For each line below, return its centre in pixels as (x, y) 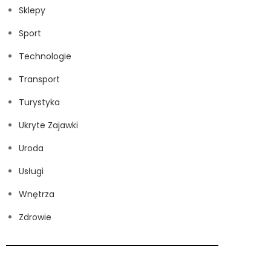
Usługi (31, 171)
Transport (39, 80)
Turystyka (39, 103)
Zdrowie (35, 217)
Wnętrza (37, 194)
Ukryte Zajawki (48, 126)
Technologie (45, 57)
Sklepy (32, 11)
